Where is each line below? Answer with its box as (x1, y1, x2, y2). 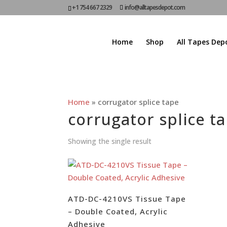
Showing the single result (68, 136, 152, 146)
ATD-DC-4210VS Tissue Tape (68, 193, 186, 204)
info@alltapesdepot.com (125, 3, 185, 12)
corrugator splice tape (98, 97, 179, 107)
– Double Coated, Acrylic (68, 206, 168, 216)
